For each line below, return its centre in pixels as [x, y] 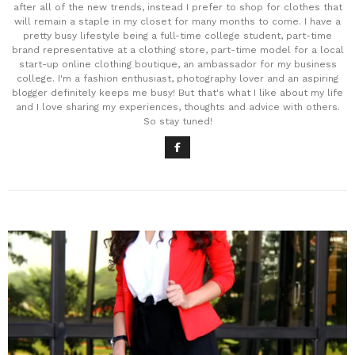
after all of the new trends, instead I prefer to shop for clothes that [177, 7]
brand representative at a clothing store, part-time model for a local [177, 50]
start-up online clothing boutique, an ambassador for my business [177, 64]
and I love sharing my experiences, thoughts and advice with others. [177, 107]
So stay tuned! [177, 121]
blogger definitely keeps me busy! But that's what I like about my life [177, 93]
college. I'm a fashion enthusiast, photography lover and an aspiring [177, 78]
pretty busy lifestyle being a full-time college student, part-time [177, 36]
